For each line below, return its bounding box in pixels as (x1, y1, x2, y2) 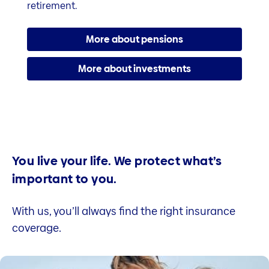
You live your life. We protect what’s (12, 153, 222, 170)
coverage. (12, 220, 61, 236)
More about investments (78, 62, 191, 76)
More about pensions (86, 32, 183, 46)
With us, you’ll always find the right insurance (12, 204, 235, 219)
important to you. (12, 171, 117, 188)
